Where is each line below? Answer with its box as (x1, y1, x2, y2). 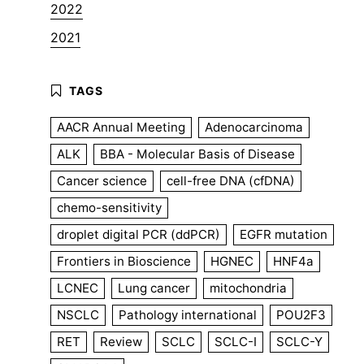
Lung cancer (118, 279, 190, 296)
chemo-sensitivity (57, 199, 162, 215)
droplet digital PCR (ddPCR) (57, 226, 220, 242)
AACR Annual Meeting (57, 119, 185, 135)
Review (100, 333, 142, 349)
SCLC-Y (276, 333, 323, 349)
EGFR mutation (240, 226, 327, 242)
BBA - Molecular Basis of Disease (100, 145, 295, 162)
